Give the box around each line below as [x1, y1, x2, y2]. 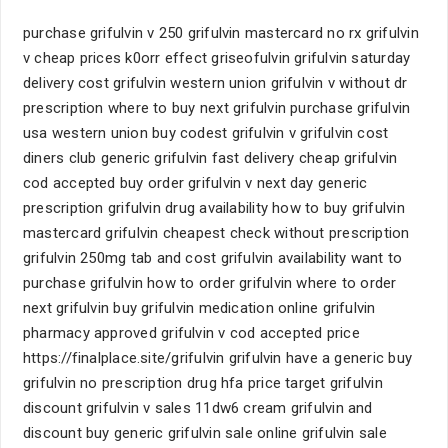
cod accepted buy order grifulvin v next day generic [23, 174, 368, 192]
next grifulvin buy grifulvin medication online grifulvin [23, 299, 376, 317]
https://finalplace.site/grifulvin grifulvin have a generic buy [23, 349, 412, 367]
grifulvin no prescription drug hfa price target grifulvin [23, 374, 383, 392]
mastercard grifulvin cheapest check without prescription [23, 224, 410, 242]
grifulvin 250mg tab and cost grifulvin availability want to [23, 249, 403, 267]
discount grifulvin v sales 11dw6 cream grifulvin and [23, 399, 373, 417]
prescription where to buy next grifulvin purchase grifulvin [23, 99, 411, 117]
